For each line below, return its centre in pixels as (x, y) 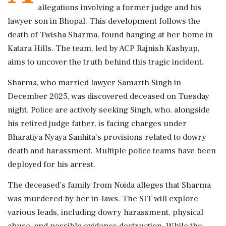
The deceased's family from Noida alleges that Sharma (109, 185)
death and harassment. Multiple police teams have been (112, 151)
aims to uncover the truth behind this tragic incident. (106, 62)
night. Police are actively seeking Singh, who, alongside (109, 110)
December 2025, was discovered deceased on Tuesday (108, 96)
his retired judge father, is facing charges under (97, 124)
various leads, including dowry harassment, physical (105, 212)
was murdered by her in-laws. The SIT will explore (103, 199)
